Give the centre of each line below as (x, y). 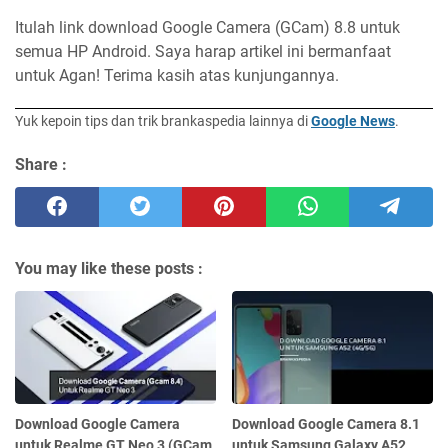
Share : (41, 165)
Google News (353, 121)
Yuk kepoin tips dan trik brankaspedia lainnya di (163, 121)
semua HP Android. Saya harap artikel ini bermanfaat (203, 52)
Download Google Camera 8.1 (326, 423)
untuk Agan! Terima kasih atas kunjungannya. (177, 76)
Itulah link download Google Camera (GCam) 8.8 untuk (207, 28)
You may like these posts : (109, 269)
